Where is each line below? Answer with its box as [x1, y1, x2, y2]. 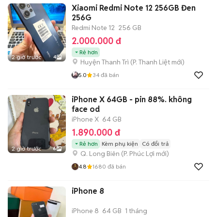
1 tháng [125, 206, 147, 215]
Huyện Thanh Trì [80, 57, 129, 66]
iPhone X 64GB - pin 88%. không [72, 94, 192, 105]
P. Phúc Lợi [124, 149, 155, 158]
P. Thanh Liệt [133, 57, 170, 66]
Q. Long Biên [80, 149, 120, 158]
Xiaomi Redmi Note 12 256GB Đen [72, 2, 196, 13]
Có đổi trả [142, 139, 169, 147]
